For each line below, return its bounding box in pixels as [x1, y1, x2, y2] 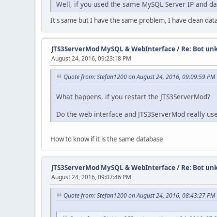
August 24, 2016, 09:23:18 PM [51, 54, 131, 63]
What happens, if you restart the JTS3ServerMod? [56, 92, 210, 101]
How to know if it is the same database [50, 134, 163, 143]
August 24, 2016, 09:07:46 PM [51, 172, 131, 181]
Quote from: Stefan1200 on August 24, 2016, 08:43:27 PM [63, 191, 215, 200]
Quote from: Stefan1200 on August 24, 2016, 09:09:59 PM [63, 73, 215, 81]
